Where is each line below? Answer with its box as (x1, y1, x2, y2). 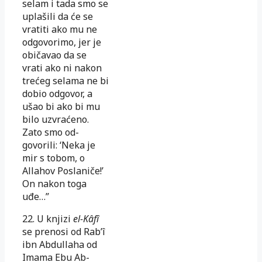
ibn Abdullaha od (22, 237, 97, 251)
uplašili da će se (22, 9, 93, 23)
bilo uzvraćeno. (22, 112, 89, 126)
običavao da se (22, 48, 87, 61)
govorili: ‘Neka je (22, 138, 95, 151)
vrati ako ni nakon (22, 61, 102, 74)
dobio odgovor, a (22, 87, 92, 100)
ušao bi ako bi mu (22, 99, 100, 113)
